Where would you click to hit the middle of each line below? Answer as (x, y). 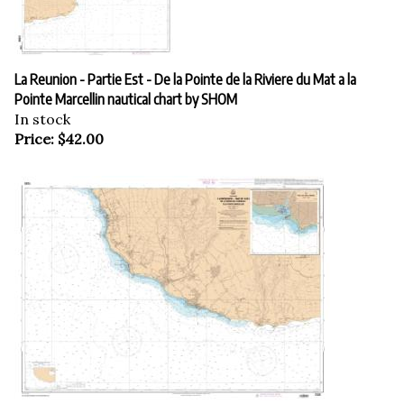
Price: (34, 129)
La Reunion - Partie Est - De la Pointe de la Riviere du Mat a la (185, 70)
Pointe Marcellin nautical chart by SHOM (126, 90)
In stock (42, 110)
